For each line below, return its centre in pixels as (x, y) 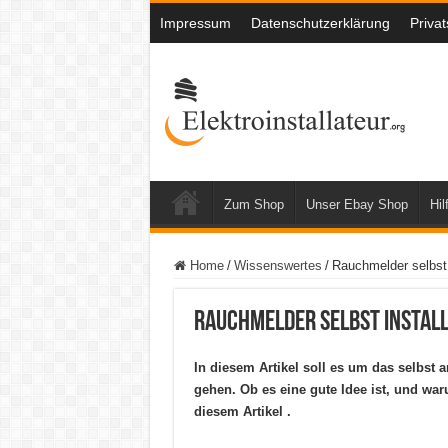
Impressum (195, 23)
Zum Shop (253, 204)
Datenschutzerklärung (320, 23)
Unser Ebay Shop (356, 204)
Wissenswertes (277, 265)
